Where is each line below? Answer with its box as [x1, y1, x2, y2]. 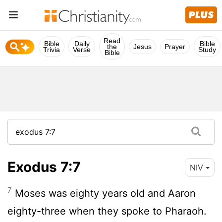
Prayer [165, 43, 185, 51]
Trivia [43, 46, 60, 54]
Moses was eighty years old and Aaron [12, 187, 196, 199]
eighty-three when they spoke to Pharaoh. [7, 205, 207, 217]
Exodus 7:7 [7, 158, 81, 175]
